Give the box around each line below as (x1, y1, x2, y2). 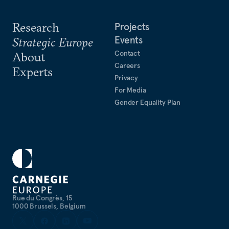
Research (12, 19, 59, 35)
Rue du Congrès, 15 (12, 193, 72, 202)
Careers (114, 61, 141, 70)
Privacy (114, 73, 139, 82)
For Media (114, 85, 146, 95)
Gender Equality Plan (114, 98, 181, 107)
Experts (12, 64, 53, 79)
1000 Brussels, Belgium (12, 201, 86, 211)
